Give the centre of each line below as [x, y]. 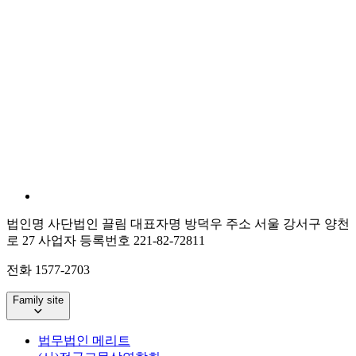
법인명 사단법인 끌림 [67, 224]
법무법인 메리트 [84, 341]
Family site [38, 300]
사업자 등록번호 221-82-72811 [122, 241]
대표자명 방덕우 [176, 224]
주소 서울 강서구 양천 [288, 224]
